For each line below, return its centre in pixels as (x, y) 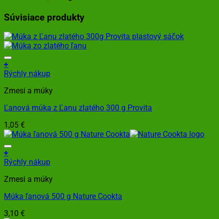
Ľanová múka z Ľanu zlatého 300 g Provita (78, 108)
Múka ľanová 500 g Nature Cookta (63, 197)
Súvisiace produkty (44, 17)
